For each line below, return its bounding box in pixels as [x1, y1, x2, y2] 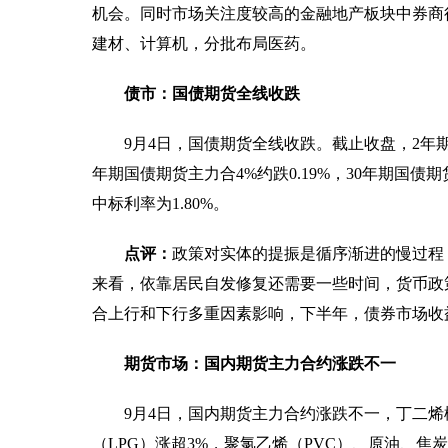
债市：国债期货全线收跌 [124, 84, 300, 102]
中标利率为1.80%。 [92, 194, 229, 212]
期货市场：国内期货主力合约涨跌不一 [124, 354, 396, 372]
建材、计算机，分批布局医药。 [92, 34, 316, 52]
